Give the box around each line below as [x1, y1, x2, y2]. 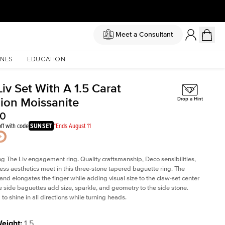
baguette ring [133, 165, 171, 173]
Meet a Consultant [115, 30, 173, 39]
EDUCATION [27, 56, 66, 63]
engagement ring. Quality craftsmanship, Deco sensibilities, [28, 155, 196, 163]
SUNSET [30, 121, 52, 131]
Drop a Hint [177, 96, 203, 102]
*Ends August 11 [53, 121, 91, 130]
